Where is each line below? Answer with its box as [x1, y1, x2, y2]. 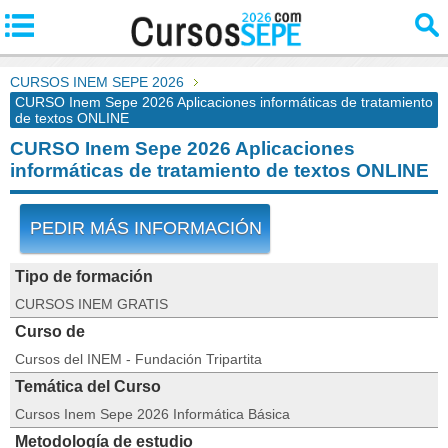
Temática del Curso [15, 378, 161, 395]
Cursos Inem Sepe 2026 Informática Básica [15, 406, 290, 422]
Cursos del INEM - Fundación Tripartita [15, 351, 262, 367]
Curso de [15, 323, 85, 340]
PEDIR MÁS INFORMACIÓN [30, 218, 262, 238]
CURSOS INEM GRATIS [15, 296, 168, 312]
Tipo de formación [15, 268, 153, 285]
